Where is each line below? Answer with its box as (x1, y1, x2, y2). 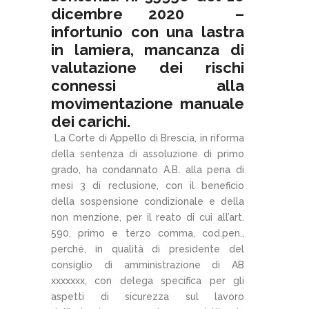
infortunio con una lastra (51, 22, 244, 41)
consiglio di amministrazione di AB (51, 259, 244, 270)
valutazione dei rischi (51, 58, 244, 77)
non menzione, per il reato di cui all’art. (51, 211, 244, 223)
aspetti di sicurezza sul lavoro (51, 290, 244, 302)
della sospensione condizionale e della (51, 195, 244, 207)
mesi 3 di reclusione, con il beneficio (51, 179, 244, 191)
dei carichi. (51, 112, 130, 130)
